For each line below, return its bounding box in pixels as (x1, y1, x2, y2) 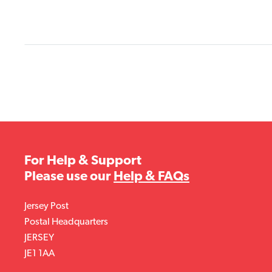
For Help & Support (24, 152, 141, 168)
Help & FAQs (114, 168, 189, 183)
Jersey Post (24, 200, 69, 211)
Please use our (24, 168, 114, 183)
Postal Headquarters (24, 216, 108, 227)
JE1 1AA (24, 247, 55, 259)
